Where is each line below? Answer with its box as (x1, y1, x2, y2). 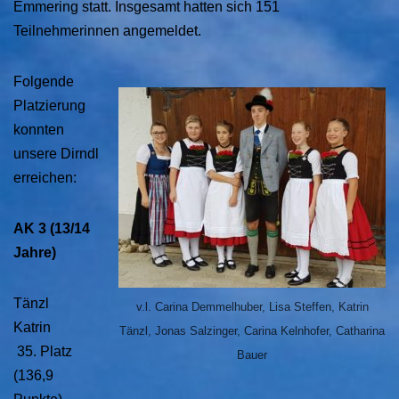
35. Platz (13, 344, 79, 359)
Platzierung (13, 98, 85, 113)
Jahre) (13, 245, 56, 260)
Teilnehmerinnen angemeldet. (13, 23, 201, 38)
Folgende (13, 74, 74, 89)
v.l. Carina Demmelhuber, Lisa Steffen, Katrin (135, 300, 369, 313)
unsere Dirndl (13, 146, 99, 161)
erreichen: (13, 170, 77, 185)
